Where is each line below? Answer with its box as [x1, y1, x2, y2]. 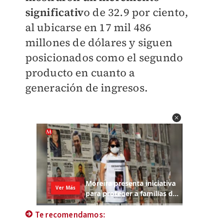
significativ [25, 5, 84, 20]
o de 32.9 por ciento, [83, 5, 189, 20]
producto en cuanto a [25, 65, 135, 80]
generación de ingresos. [25, 80, 148, 95]
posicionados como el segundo [25, 50, 183, 65]
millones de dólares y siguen [25, 35, 173, 50]
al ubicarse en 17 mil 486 [25, 20, 152, 35]
